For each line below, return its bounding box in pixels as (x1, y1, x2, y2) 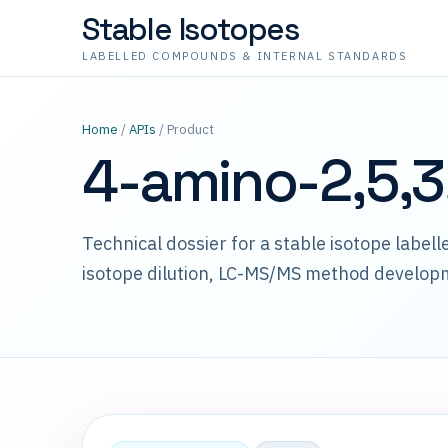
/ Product (156, 121, 214, 138)
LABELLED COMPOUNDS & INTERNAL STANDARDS (82, 49, 408, 63)
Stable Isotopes (82, 9, 299, 49)
